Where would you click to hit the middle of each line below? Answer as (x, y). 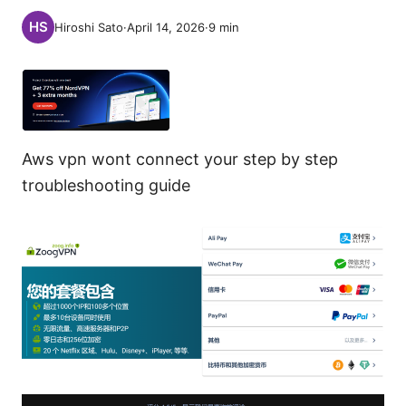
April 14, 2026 (166, 27)
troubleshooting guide (106, 186)
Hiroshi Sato (89, 27)
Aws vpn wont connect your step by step (180, 159)
